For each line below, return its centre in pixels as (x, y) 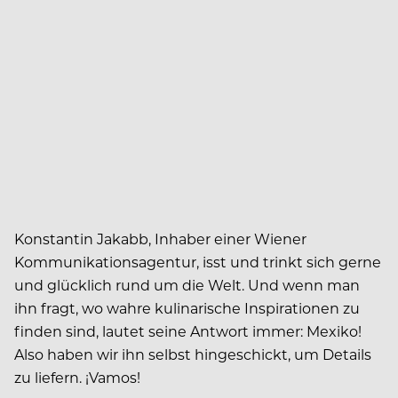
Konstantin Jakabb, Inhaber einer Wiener (160, 238)
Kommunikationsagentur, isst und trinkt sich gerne (198, 261)
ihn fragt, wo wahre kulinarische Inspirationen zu (187, 307)
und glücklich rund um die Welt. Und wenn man (187, 284)
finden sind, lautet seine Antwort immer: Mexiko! (188, 330)
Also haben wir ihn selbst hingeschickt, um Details (193, 354)
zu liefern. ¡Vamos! (77, 377)
